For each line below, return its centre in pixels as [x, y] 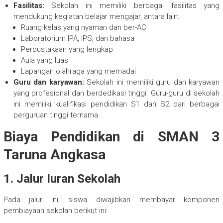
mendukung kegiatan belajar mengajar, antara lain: [96, 17]
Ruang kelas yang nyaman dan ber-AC [83, 28]
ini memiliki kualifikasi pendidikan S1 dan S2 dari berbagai [116, 104]
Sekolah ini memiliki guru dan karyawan [152, 82]
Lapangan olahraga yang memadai [78, 71]
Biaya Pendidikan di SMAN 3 [111, 137]
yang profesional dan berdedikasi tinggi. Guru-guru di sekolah [116, 93]
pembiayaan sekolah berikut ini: [55, 211]
